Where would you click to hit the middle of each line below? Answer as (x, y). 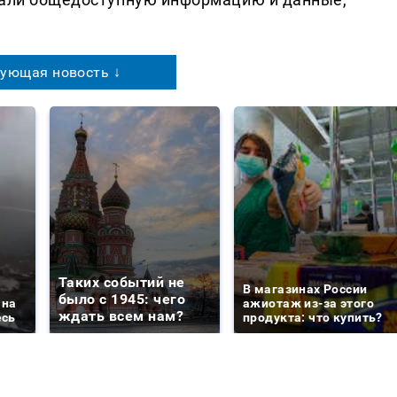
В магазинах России (305, 288)
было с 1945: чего (122, 299)
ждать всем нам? (121, 315)
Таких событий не (122, 282)
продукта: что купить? (313, 317)
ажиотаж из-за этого (308, 303)
